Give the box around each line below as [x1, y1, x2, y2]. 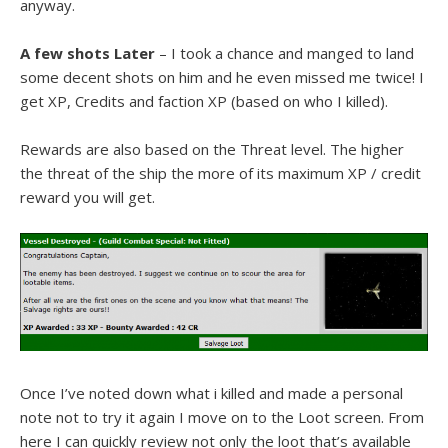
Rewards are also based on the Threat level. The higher [20, 138, 404, 159]
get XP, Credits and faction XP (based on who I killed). [20, 90, 388, 111]
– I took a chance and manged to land [155, 42, 414, 63]
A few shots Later [20, 42, 155, 63]
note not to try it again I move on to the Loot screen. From [20, 406, 424, 427]
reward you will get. [20, 186, 155, 207]
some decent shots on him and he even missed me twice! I [20, 66, 424, 87]
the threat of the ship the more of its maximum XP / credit [20, 162, 421, 183]
